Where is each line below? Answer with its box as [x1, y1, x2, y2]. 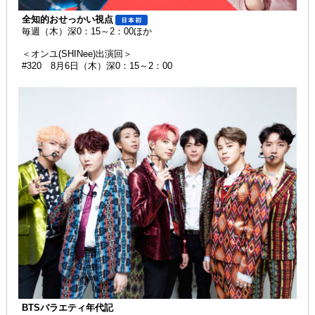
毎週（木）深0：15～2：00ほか [22, 25, 153, 37]
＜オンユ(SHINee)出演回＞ [22, 48, 133, 59]
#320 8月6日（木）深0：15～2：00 [22, 60, 173, 71]
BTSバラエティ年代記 [22, 302, 114, 314]
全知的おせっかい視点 [22, 13, 114, 25]
